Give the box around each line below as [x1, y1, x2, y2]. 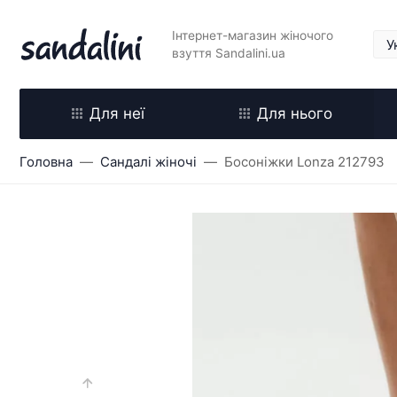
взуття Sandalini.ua [171, 46, 285, 60]
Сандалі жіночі [100, 153, 197, 170]
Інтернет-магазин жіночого [171, 28, 333, 43]
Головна [19, 153, 73, 170]
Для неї [90, 105, 144, 122]
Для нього [256, 105, 332, 122]
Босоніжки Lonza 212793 [224, 153, 385, 170]
